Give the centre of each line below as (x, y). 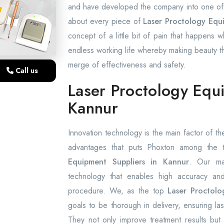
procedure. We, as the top (118, 191)
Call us (26, 71)
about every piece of (106, 21)
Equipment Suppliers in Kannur (128, 162)
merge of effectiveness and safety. (127, 65)
